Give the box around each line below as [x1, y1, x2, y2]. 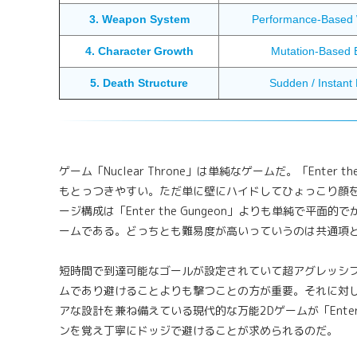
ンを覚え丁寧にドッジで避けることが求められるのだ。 [59, 323, 338, 339]
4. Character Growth [84, 45, 194, 58]
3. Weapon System [88, 13, 190, 26]
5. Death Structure [90, 76, 188, 90]
